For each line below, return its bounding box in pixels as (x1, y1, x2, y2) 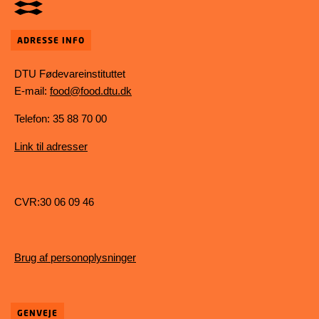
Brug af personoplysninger (14, 251, 136, 264)
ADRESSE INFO (17, 35, 85, 46)
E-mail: (14, 85, 50, 98)
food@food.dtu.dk (50, 85, 132, 98)
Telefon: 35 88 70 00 (14, 113, 107, 125)
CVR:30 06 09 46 (14, 196, 94, 209)
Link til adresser (14, 140, 88, 153)
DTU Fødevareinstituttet (14, 68, 125, 80)
